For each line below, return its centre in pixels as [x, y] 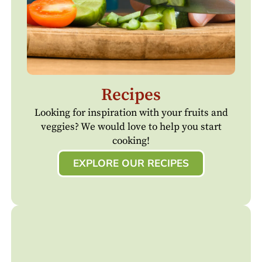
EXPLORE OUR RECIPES [131, 163]
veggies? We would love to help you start [131, 127]
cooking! [131, 141]
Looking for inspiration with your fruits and [131, 113]
